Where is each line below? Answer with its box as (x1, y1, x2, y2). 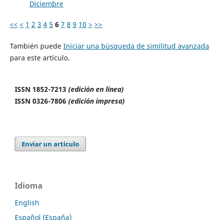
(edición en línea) (68, 84, 124, 94)
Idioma (15, 180, 43, 192)
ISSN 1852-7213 (15, 84, 68, 94)
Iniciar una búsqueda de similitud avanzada (63, 41, 209, 51)
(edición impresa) (68, 96, 127, 106)
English (15, 198, 39, 208)
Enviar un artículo (22, 139, 80, 149)
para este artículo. (9, 53, 70, 63)
